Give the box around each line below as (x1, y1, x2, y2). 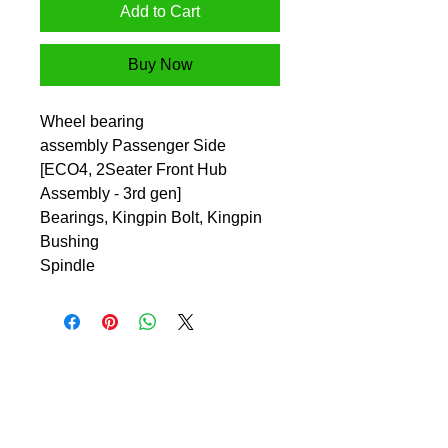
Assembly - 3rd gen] (40, 185, 181, 203)
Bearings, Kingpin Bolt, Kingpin (40, 209, 262, 227)
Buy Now (127, 56, 193, 74)
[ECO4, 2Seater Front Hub (40, 161, 227, 179)
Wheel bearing (40, 113, 144, 131)
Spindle (40, 257, 95, 275)
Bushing (40, 233, 99, 251)
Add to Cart (120, 3, 200, 21)
